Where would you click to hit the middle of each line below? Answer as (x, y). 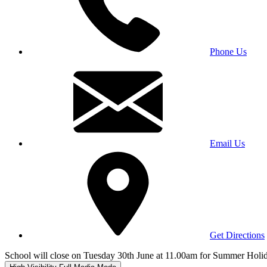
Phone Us (228, 51)
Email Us (227, 143)
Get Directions (237, 235)
